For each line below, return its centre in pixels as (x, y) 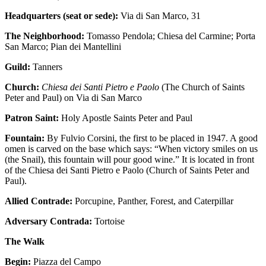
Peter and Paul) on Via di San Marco (73, 97)
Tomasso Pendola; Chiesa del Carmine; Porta (170, 36)
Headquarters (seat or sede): (63, 15)
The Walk (25, 241)
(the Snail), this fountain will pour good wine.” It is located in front (129, 159)
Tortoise (108, 221)
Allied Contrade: (39, 201)
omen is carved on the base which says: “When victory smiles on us (131, 148)
